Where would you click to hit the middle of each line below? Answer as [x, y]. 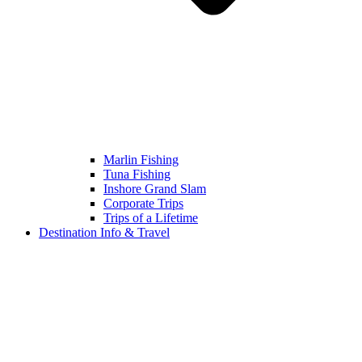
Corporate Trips [143, 203]
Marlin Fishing [141, 159]
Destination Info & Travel [104, 232]
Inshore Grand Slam [155, 188]
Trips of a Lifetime [151, 217]
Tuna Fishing [137, 174]
